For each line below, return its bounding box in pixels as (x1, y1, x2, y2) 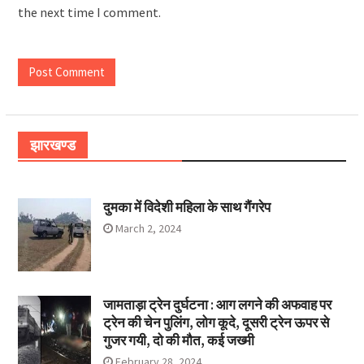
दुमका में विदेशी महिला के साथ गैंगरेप (102, 198, 271, 217)
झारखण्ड (29, 136, 76, 155)
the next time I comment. (17, 4, 161, 21)
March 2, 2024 (115, 221, 181, 236)
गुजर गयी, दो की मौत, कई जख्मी (102, 331, 254, 350)
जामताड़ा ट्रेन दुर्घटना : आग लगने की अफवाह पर (102, 296, 331, 314)
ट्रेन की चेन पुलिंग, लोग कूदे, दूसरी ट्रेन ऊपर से (102, 314, 329, 332)
